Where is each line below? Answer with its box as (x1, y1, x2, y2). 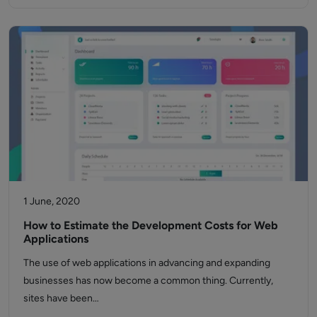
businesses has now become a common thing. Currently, (23, 274, 273, 287)
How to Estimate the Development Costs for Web (23, 218, 278, 232)
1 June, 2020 (23, 195, 80, 207)
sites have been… (23, 292, 99, 304)
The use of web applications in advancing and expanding (23, 256, 270, 269)
